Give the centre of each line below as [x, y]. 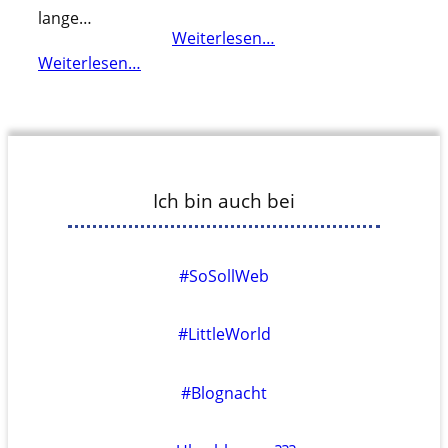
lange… [65, 18]
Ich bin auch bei [224, 201]
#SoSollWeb [224, 275]
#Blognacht [224, 392]
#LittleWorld [224, 334]
